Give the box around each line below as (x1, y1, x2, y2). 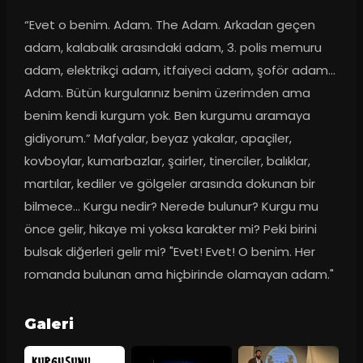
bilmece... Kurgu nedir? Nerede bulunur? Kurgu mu (23, 197, 318, 215)
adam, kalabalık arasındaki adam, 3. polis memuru (23, 38, 322, 56)
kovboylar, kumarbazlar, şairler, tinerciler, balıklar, (23, 152, 310, 169)
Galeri (23, 314, 74, 333)
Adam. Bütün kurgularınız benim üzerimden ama (23, 83, 310, 101)
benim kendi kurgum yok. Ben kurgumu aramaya (23, 106, 310, 124)
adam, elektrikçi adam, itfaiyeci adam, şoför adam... (23, 61, 335, 79)
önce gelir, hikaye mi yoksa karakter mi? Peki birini (23, 220, 317, 237)
